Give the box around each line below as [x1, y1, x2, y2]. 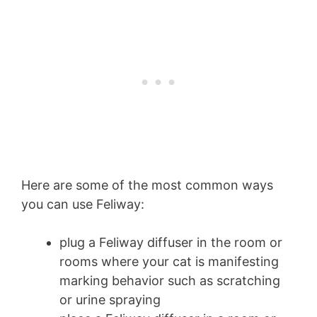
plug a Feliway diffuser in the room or [59, 235, 282, 250]
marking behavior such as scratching [59, 273, 280, 289]
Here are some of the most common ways [21, 178, 273, 193]
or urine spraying [59, 292, 164, 308]
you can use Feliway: [21, 197, 148, 212]
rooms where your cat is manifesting [59, 254, 279, 270]
